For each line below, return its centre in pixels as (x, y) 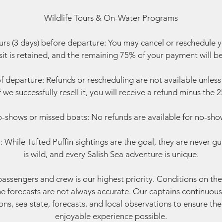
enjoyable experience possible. (111, 216)
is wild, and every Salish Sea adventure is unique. (111, 154)
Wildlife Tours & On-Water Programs (111, 18)
